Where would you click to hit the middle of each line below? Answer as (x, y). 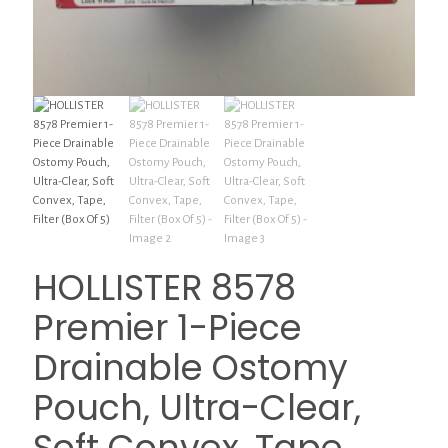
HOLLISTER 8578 (164, 287)
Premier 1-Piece (167, 327)
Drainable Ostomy (190, 367)
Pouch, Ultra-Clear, (197, 407)
